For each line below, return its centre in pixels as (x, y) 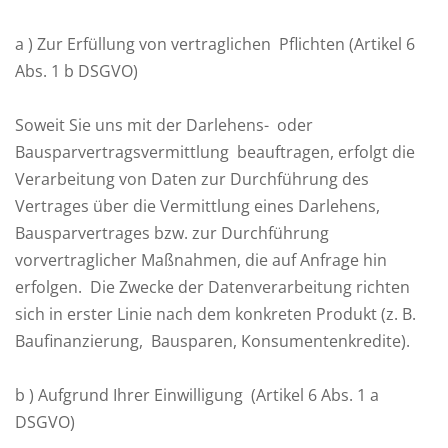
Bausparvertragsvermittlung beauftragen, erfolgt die (215, 152)
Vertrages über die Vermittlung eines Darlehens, (197, 206)
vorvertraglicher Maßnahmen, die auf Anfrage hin (201, 260)
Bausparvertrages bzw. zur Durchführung (172, 233)
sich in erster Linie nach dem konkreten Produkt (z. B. (215, 314)
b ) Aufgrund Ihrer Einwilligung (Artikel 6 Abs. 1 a (197, 395)
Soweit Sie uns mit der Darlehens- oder (164, 125)
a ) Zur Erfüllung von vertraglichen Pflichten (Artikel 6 (215, 44)
